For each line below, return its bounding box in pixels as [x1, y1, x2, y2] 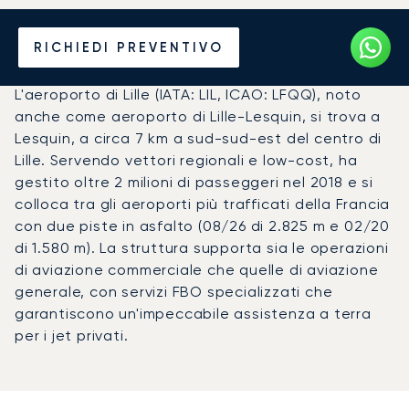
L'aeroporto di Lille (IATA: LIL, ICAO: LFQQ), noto [15, 85, 362, 103]
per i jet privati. [15, 326, 129, 344]
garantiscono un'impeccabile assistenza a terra [15, 304, 372, 322]
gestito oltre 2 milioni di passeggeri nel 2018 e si [15, 173, 373, 191]
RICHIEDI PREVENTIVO [34, 38, 224, 56]
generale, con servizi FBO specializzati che [15, 282, 333, 300]
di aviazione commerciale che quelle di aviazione [15, 260, 379, 278]
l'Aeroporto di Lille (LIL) [46, 50, 363, 80]
